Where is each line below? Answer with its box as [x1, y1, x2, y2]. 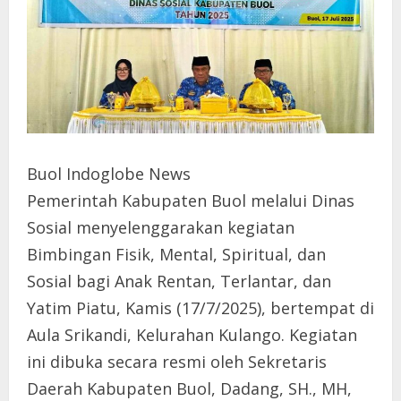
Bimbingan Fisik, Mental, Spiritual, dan [27, 243, 326, 266]
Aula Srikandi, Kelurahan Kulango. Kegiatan [27, 324, 357, 346]
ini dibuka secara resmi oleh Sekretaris [27, 351, 327, 373]
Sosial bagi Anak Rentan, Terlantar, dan [27, 270, 331, 293]
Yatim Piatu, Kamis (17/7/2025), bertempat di [27, 297, 374, 320]
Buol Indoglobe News [27, 163, 191, 185]
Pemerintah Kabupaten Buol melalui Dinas [27, 190, 354, 212]
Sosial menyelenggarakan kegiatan [27, 217, 294, 239]
